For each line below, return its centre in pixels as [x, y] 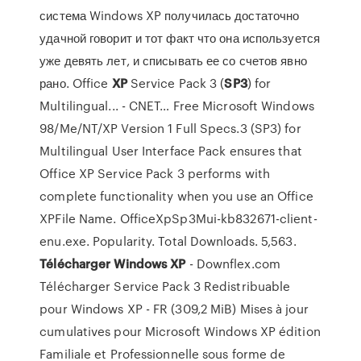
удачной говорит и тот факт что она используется [180, 38]
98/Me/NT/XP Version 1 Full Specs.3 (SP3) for [170, 128]
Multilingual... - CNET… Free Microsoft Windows [177, 106]
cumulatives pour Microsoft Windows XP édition [180, 331]
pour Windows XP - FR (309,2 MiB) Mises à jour [174, 309]
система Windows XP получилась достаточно [170, 15]
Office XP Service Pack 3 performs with [155, 173]
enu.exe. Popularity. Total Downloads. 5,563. [168, 241]
